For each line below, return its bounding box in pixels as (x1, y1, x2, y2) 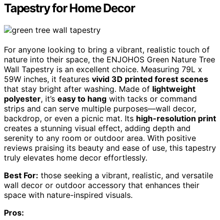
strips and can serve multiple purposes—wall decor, (4, 104, 196, 114)
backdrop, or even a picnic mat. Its (4, 113, 136, 124)
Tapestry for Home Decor (4, 1, 135, 16)
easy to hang (57, 94, 107, 104)
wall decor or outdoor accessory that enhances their (4, 180, 199, 191)
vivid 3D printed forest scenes (92, 74, 208, 84)
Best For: (4, 170, 38, 181)
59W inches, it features (4, 74, 92, 84)
